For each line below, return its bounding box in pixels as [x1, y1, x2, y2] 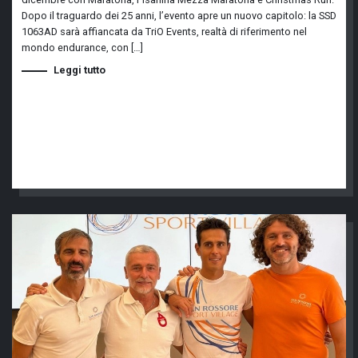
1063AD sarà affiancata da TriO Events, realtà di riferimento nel [22, 26, 307, 38]
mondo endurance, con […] [22, 42, 143, 54]
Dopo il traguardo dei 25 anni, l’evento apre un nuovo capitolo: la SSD [22, 10, 336, 22]
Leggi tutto [54, 64, 105, 76]
